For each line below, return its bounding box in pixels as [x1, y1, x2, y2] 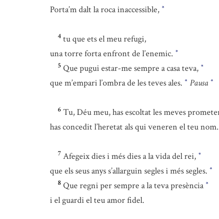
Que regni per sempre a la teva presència [63, 180, 205, 191]
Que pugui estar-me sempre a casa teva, [63, 63, 200, 74]
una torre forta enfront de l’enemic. [50, 48, 175, 59]
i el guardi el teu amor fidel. [50, 195, 144, 206]
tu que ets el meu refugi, [63, 33, 146, 44]
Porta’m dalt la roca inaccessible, [50, 4, 161, 15]
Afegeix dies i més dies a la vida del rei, [63, 151, 198, 162]
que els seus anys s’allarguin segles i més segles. [50, 165, 209, 176]
